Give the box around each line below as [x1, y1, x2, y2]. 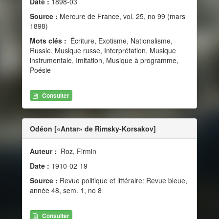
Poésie [30, 65, 51, 75]
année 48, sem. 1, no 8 [30, 185, 102, 195]
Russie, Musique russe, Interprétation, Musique [30, 45, 176, 55]
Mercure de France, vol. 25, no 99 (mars [58, 11, 185, 21]
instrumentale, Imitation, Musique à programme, [30, 55, 178, 65]
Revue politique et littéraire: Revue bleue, [58, 175, 187, 185]
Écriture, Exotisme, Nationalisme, [68, 35, 173, 45]
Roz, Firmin [59, 146, 96, 156]
